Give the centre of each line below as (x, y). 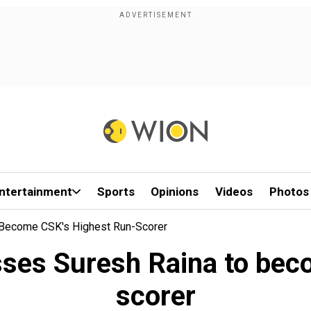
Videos (234, 192)
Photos (289, 192)
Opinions (175, 192)
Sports (116, 192)
